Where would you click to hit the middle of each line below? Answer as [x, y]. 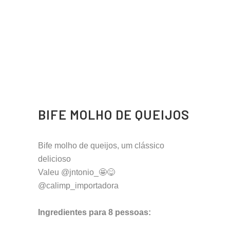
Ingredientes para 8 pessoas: [94, 213]
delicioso [54, 159]
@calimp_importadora [78, 186]
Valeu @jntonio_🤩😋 [76, 172]
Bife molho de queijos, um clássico [101, 146]
